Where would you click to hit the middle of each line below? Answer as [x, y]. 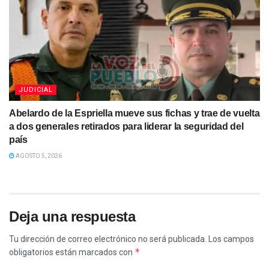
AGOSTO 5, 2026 [38, 156]
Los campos [231, 239]
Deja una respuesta [72, 217]
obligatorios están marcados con [72, 252]
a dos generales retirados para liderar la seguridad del [126, 127]
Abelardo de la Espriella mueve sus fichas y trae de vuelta [134, 113]
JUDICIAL [36, 90]
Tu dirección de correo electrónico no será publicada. [108, 239]
